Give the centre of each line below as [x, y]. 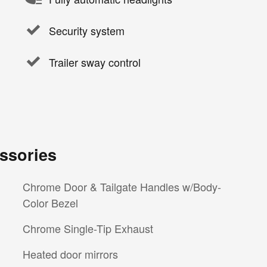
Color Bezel [50, 203]
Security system [87, 30]
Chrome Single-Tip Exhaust [88, 229]
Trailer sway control [95, 62]
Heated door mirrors [70, 254]
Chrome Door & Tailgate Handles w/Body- [122, 187]
